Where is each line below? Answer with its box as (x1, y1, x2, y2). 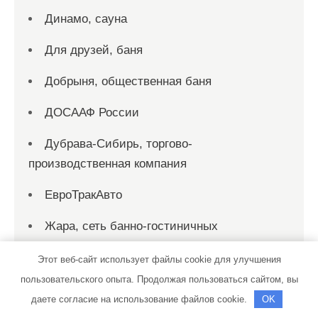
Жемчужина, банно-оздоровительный (45, 302, 254, 315)
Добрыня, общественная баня (45, 75, 212, 88)
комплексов (28, 239, 92, 253)
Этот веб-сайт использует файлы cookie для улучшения (37, 254, 281, 265)
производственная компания (28, 157, 187, 170)
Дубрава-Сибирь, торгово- (45, 137, 192, 150)
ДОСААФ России (45, 106, 139, 119)
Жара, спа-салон (45, 270, 138, 284)
